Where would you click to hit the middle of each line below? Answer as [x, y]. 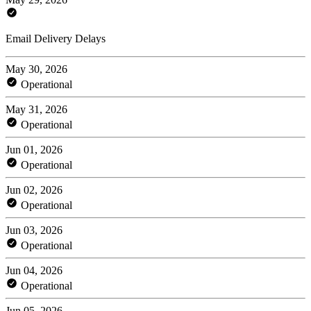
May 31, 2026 [36, 109]
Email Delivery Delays [56, 38]
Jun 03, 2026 [34, 230]
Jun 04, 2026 [34, 270]
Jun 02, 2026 [34, 190]
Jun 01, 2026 [34, 149]
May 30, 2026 [36, 69]
